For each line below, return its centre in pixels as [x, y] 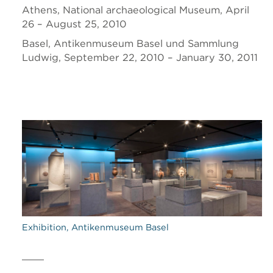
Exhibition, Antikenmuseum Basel [95, 227]
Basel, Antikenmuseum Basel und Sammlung [130, 43]
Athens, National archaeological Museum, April [136, 10]
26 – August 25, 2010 [74, 24]
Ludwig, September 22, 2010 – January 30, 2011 [140, 57]
